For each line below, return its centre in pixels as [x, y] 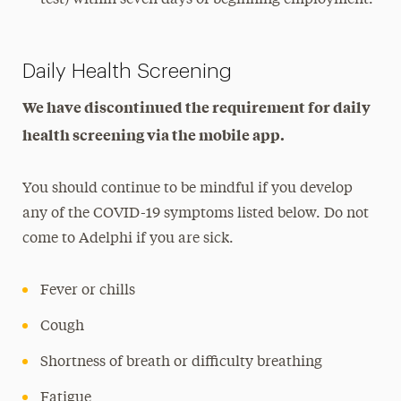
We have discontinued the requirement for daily [197, 106]
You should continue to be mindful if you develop [188, 188]
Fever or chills [88, 290]
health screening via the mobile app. [154, 134]
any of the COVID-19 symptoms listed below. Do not [196, 213]
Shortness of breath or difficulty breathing [182, 362]
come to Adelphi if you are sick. [128, 239]
